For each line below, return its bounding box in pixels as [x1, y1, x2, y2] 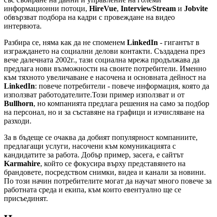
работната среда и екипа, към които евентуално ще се [4, 185, 181, 194]
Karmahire [4, 159, 40, 168]
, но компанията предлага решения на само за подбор [33, 99, 209, 108]
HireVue [89, 4, 117, 13]
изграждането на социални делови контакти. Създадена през [4, 46, 205, 55]
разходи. [4, 116, 31, 125]
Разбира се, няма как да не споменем [4, 38, 127, 46]
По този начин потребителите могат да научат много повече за [4, 176, 212, 185]
